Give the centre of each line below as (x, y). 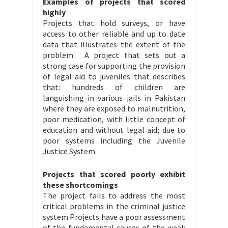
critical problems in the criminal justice (114, 206)
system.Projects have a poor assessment (114, 217)
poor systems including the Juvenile (114, 141)
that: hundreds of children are (114, 87)
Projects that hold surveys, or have (114, 23)
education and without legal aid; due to (114, 130)
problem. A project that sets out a (114, 55)
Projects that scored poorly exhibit (114, 174)
